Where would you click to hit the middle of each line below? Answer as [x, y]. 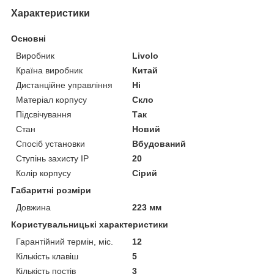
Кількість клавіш [47, 256]
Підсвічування [44, 114]
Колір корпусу [43, 173]
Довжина [33, 207]
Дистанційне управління [64, 85]
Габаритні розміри [51, 190]
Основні [28, 38]
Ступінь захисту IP [52, 158]
